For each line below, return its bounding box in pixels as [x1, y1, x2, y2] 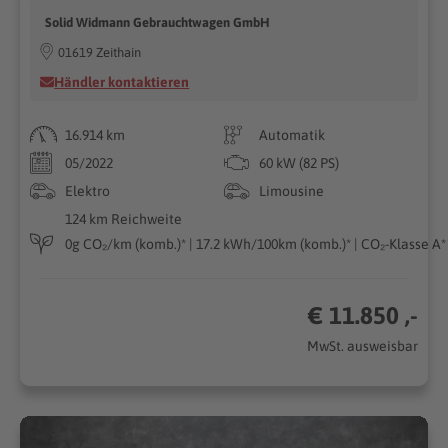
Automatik [259, 126, 325, 143]
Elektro [65, 182, 111, 199]
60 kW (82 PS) [259, 154, 339, 171]
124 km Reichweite [65, 210, 183, 227]
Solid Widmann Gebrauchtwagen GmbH [45, 14, 271, 30]
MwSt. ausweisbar [306, 337, 418, 354]
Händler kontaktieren [54, 73, 190, 90]
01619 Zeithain [58, 44, 142, 60]
